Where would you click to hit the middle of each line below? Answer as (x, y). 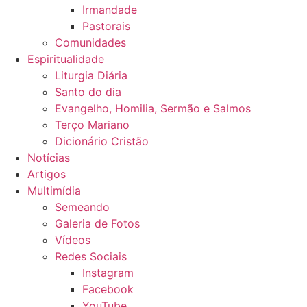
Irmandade (110, 10)
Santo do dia (88, 92)
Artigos (47, 174)
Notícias (49, 158)
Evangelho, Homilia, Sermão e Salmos (153, 108)
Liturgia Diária (91, 75)
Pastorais (106, 26)
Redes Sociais (91, 256)
